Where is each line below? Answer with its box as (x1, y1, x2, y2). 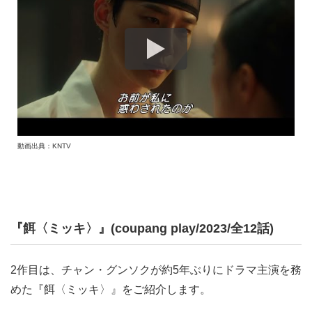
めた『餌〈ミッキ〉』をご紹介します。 (10, 283, 211, 296)
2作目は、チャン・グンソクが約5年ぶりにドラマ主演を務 (10, 264, 302, 276)
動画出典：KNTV (17, 142, 71, 150)
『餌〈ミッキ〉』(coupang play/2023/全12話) (10, 221, 274, 236)
